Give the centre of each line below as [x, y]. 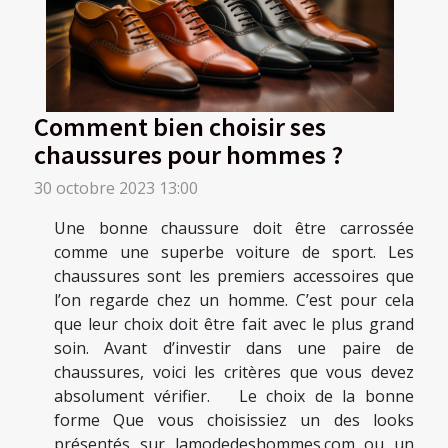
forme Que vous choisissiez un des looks [234, 420]
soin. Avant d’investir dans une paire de [234, 348]
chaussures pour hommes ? [188, 154]
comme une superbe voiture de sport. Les [234, 252]
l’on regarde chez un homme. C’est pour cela [234, 300]
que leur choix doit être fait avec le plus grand [234, 324]
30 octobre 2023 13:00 [116, 188]
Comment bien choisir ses [180, 126]
